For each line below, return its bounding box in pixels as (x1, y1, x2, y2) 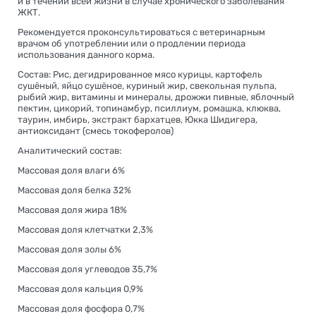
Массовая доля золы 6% (18, 243, 121, 255)
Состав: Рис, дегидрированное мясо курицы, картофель (18, 68, 262, 80)
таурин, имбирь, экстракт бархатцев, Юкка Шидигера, (18, 114, 257, 125)
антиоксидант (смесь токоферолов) (18, 125, 174, 136)
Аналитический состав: (18, 145, 121, 156)
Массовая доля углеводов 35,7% (18, 263, 157, 274)
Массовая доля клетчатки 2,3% (18, 224, 153, 235)
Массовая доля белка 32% (18, 184, 131, 195)
